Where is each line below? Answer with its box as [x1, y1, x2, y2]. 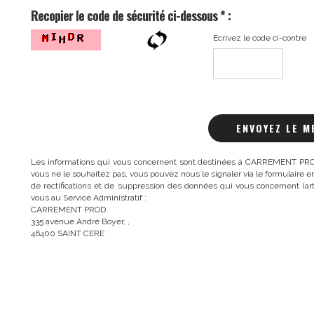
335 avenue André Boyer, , [31, 217, 130, 226]
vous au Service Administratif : [31, 193, 146, 203]
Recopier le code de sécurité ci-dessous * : [31, 6, 231, 25]
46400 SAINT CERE [31, 228, 104, 238]
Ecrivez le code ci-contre [212, 33, 306, 43]
